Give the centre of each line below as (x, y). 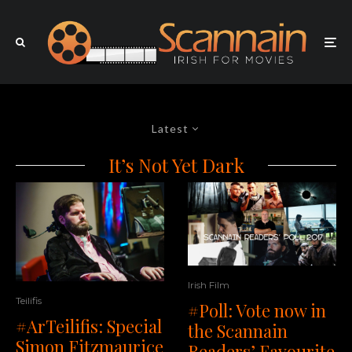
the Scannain (238, 331)
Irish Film (209, 285)
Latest (170, 129)
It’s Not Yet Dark (176, 165)
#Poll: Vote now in (257, 311)
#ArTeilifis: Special (89, 326)
